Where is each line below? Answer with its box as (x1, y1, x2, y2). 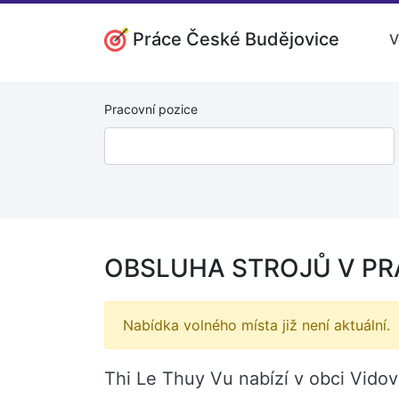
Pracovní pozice (104, 102, 198, 117)
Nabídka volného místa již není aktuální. (123, 316, 390, 334)
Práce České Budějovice (133, 28, 339, 50)
